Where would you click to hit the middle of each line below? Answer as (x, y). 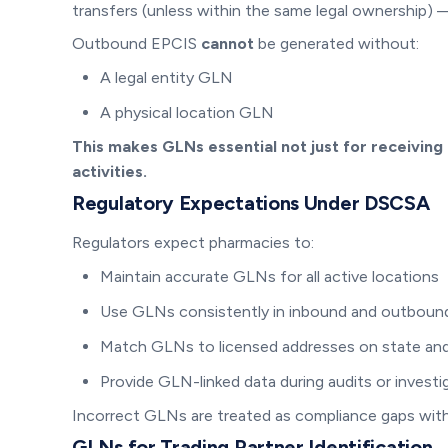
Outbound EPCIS (136, 43)
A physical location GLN (187, 112)
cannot (227, 43)
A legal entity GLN (166, 77)
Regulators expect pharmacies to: (193, 242)
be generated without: (336, 43)
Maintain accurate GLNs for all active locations (269, 276)
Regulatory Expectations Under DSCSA (251, 202)
